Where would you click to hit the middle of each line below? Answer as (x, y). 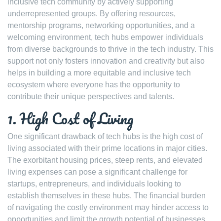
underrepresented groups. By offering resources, (92, 14)
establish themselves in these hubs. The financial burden (107, 196)
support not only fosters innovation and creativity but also (106, 61)
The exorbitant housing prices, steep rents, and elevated (105, 160)
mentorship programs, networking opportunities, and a (101, 25)
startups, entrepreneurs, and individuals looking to (94, 184)
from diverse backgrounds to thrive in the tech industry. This (110, 49)
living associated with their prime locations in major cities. (107, 148)
